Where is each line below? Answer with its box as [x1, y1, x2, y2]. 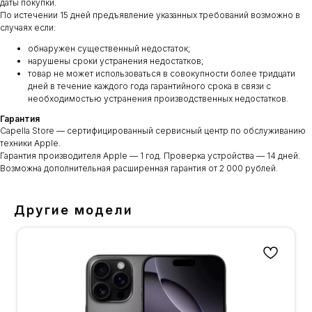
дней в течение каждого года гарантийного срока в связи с [28, 80, 271, 91]
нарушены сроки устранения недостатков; [28, 55, 204, 66]
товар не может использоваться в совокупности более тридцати [28, 68, 295, 79]
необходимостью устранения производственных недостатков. [28, 93, 288, 104]
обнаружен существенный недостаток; [28, 42, 191, 54]
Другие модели [14, 202, 133, 217]
